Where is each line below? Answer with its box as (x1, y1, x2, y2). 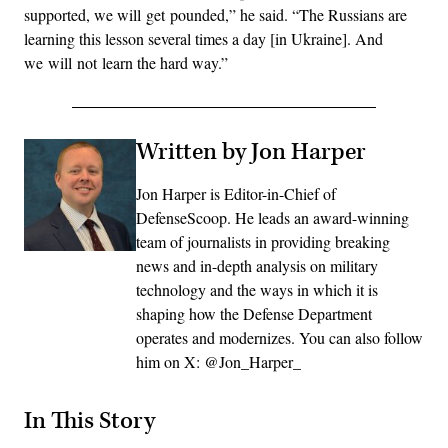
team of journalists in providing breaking (136, 231, 390, 253)
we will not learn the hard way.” (24, 52, 228, 74)
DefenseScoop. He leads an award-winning (136, 207, 409, 229)
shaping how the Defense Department (136, 303, 372, 325)
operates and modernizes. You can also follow (136, 327, 423, 349)
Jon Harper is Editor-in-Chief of (136, 183, 336, 205)
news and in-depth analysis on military (136, 255, 378, 277)
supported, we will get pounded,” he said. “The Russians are (24, 4, 407, 26)
